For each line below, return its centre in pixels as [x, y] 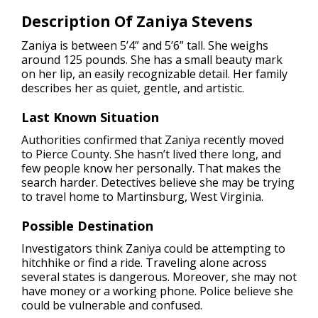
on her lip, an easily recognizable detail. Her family [154, 73]
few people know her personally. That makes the [151, 168]
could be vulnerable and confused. [112, 305]
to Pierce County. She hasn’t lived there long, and [151, 154]
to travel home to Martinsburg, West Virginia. [142, 196]
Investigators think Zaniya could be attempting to [153, 248]
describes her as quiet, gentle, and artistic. [133, 88]
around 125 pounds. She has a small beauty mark [152, 59]
